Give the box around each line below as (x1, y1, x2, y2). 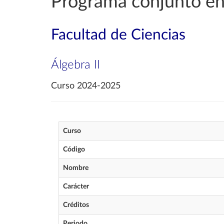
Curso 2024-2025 (51, 81, 120, 90)
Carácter (63, 183, 89, 190)
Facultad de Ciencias (51, 27, 185, 42)
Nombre (63, 164, 88, 171)
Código (63, 146, 85, 153)
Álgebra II (51, 59, 100, 71)
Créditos (63, 201, 89, 208)
